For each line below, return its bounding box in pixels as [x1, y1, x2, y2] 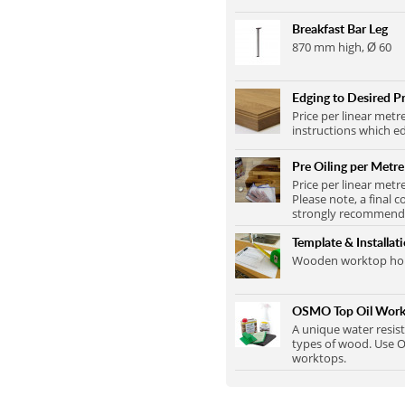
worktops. [292, 350, 346, 367]
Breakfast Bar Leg [292, 20, 388, 38]
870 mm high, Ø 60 [292, 39, 391, 56]
